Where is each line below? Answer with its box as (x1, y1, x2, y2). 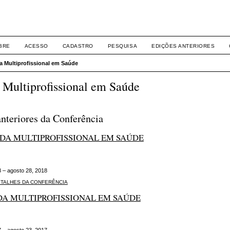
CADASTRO (62, 43, 93, 49)
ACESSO (24, 43, 48, 49)
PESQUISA (107, 43, 138, 49)
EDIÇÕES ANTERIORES (151, 43, 215, 49)
